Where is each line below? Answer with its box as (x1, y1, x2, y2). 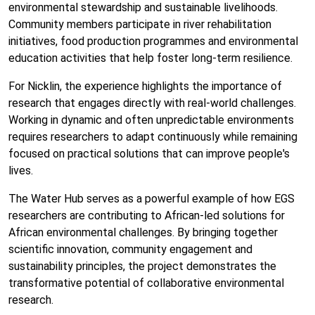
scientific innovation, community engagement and (8, 242, 252, 256)
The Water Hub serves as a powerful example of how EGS (8, 191, 295, 205)
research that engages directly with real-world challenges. (8, 96, 296, 110)
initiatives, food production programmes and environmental (8, 34, 298, 48)
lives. (8, 163, 33, 177)
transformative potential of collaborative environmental (8, 276, 284, 290)
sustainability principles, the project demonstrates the (8, 259, 276, 273)
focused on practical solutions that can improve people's (8, 146, 290, 160)
